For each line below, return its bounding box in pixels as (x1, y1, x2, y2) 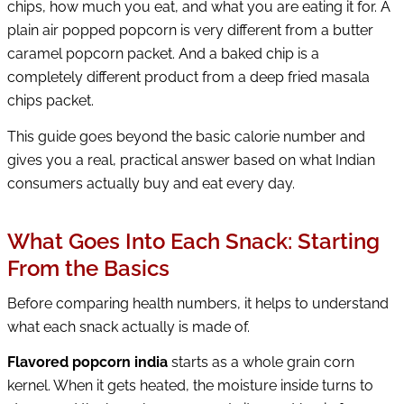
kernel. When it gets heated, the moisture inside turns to (7, 377, 373, 395)
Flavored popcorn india (7, 353, 168, 372)
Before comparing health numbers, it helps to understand (7, 294, 389, 312)
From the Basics (7, 255, 170, 281)
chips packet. (7, 92, 94, 110)
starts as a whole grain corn (168, 353, 354, 372)
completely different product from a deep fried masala (7, 69, 370, 87)
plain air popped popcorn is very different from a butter (7, 22, 373, 40)
